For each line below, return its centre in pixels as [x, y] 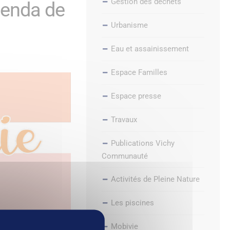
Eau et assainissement [150, 49]
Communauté [125, 156]
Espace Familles [139, 72]
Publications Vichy [143, 143]
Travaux [124, 119]
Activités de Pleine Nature [155, 179]
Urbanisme [129, 25]
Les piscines [132, 203]
